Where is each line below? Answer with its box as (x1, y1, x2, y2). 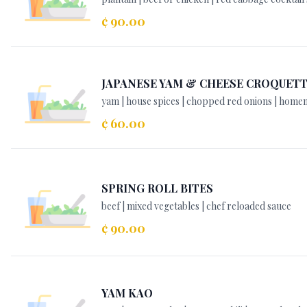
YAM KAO (101, 286, 153, 300)
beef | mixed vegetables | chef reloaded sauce (101, 199, 291, 212)
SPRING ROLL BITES (101, 181, 213, 195)
